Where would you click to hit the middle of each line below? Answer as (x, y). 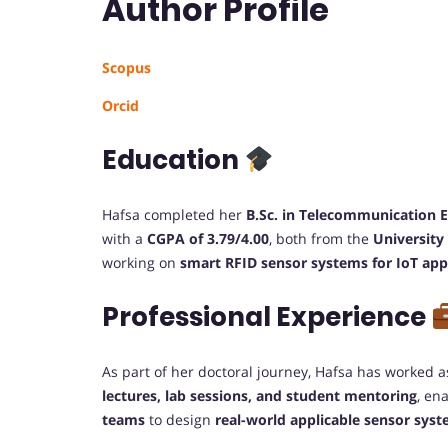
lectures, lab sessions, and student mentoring (259, 396)
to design (180, 420)
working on (141, 263)
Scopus (126, 68)
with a (124, 239)
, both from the (321, 239)
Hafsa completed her (174, 215)
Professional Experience (266, 317)
